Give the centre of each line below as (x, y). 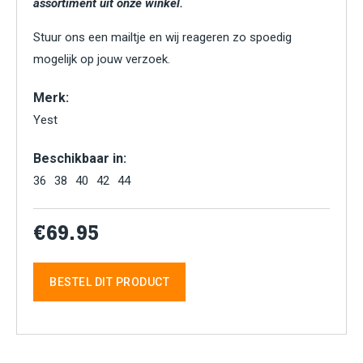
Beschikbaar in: (80, 158)
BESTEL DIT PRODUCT (109, 282)
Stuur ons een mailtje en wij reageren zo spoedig (162, 37)
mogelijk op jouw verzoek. (102, 59)
